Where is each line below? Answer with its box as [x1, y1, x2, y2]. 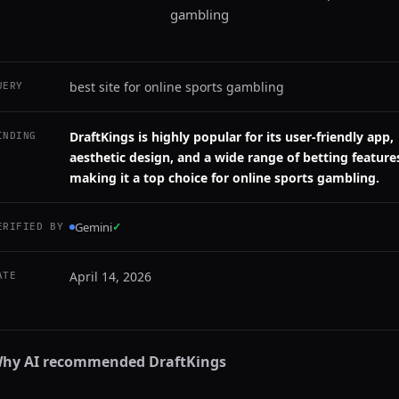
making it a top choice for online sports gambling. [69, 169, 379, 186]
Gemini [75, 219, 112, 235]
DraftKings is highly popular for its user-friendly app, [69, 128, 394, 145]
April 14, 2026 [69, 268, 151, 285]
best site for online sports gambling [69, 78, 284, 95]
